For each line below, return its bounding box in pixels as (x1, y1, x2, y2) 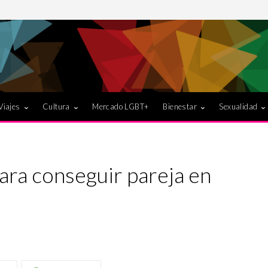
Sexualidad (219, 101, 258, 111)
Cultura (42, 101, 70, 111)
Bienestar (163, 101, 197, 111)
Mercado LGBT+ (92, 101, 149, 111)
